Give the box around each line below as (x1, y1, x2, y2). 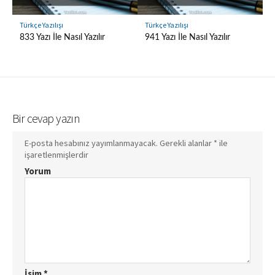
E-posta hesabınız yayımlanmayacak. (25, 137, 158, 149)
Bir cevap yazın (12, 110, 80, 126)
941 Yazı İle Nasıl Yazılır (144, 33, 230, 42)
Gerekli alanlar (158, 137, 214, 149)
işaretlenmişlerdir (25, 149, 88, 161)
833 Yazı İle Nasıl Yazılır (19, 33, 105, 42)
